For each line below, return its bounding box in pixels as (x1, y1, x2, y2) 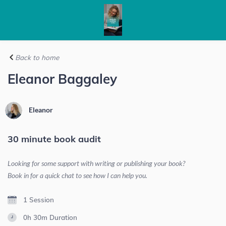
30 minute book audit (8, 133, 101, 145)
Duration (49, 213, 77, 222)
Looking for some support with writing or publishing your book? (8, 159, 185, 167)
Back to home (13, 53, 59, 62)
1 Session (23, 195, 54, 204)
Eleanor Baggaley (8, 71, 117, 87)
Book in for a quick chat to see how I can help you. (8, 171, 147, 180)
